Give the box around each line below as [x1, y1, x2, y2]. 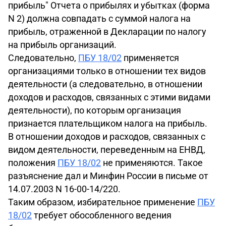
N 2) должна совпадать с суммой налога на [8, 13, 191, 24]
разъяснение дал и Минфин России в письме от [8, 171, 208, 181]
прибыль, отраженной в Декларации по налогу [8, 26, 206, 37]
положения [8, 157, 58, 168]
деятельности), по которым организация [8, 105, 181, 116]
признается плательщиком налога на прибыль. [8, 118, 207, 129]
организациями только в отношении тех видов [8, 66, 206, 76]
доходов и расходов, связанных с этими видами [8, 92, 210, 102]
